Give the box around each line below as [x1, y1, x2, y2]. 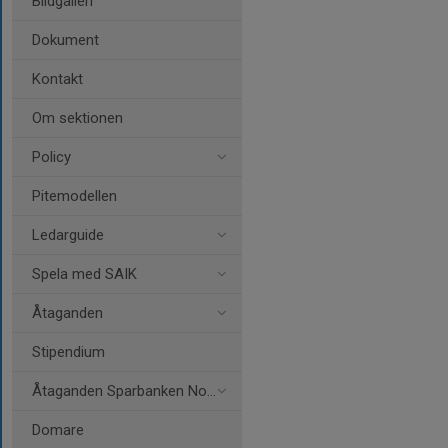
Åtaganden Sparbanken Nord [32, 382, 207, 400]
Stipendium [32, 343, 105, 361]
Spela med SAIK [32, 265, 137, 283]
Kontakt [32, 70, 83, 88]
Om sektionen [32, 109, 123, 127]
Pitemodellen [32, 187, 117, 205]
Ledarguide [32, 226, 104, 244]
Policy [32, 148, 71, 166]
